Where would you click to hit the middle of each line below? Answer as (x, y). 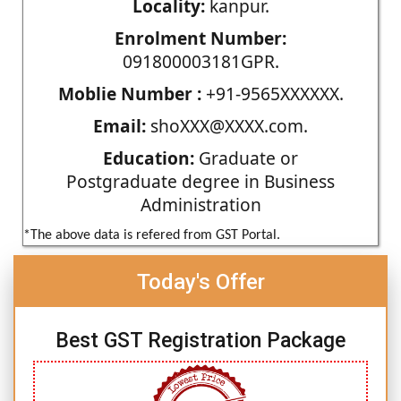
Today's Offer (200, 282)
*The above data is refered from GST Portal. (152, 235)
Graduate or (246, 158)
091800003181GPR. (200, 61)
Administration (200, 204)
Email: (119, 125)
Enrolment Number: (200, 38)
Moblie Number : (129, 93)
